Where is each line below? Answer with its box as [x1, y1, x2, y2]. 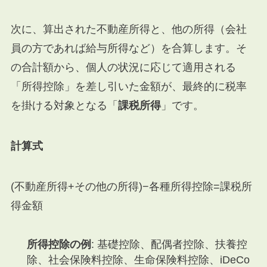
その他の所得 [74, 181, 139, 193]
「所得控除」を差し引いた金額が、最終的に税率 [10, 80, 247, 93]
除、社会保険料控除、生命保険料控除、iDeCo [26, 253, 250, 266]
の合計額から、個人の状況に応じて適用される [10, 61, 236, 74]
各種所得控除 [148, 181, 213, 193]
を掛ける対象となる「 [10, 100, 118, 112]
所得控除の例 [26, 238, 91, 250]
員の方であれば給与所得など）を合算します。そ [10, 42, 247, 55]
